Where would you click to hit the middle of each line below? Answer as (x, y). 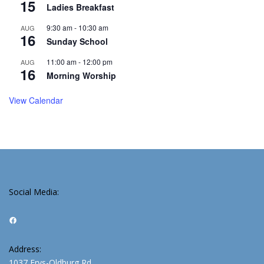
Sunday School (77, 42)
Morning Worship (81, 76)
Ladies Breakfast (80, 7)
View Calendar (36, 100)
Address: (25, 249)
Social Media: (34, 192)
